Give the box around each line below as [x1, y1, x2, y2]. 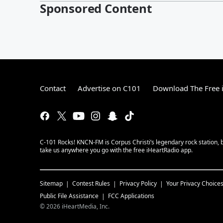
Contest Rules [72, 179, 110, 188]
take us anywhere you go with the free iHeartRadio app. [40, 146, 193, 154]
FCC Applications [108, 192, 154, 200]
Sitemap [40, 179, 63, 188]
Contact [40, 83, 66, 93]
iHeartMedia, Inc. [62, 202, 110, 211]
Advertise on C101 [78, 83, 141, 93]
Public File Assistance [40, 192, 99, 200]
